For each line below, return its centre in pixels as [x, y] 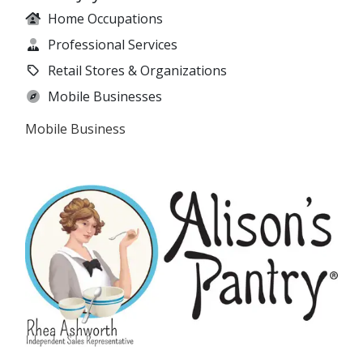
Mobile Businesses [105, 97]
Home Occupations [105, 19]
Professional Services [113, 45]
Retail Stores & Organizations [137, 71]
